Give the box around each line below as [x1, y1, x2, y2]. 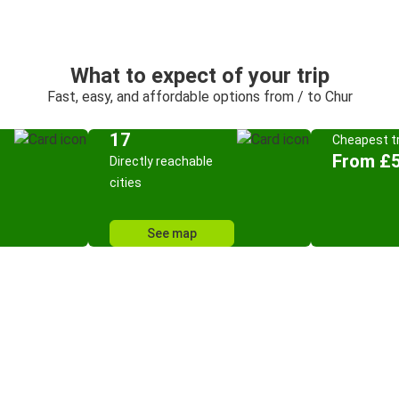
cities [110, 175, 142, 190]
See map [147, 226, 197, 240]
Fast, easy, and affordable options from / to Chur [46, 88, 353, 105]
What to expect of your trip [69, 63, 330, 88]
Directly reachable [110, 154, 213, 168]
